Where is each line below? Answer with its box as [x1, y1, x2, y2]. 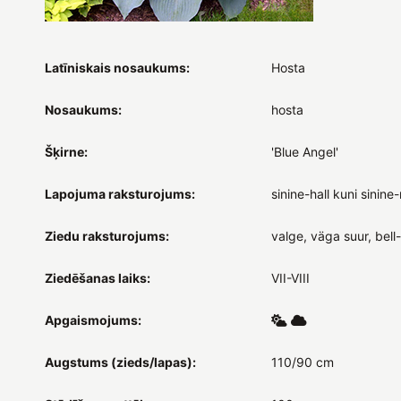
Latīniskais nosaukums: [45, 59, 190, 75]
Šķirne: [45, 143, 88, 159]
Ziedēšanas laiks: [45, 269, 150, 286]
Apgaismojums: [45, 311, 141, 328]
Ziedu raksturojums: [45, 227, 169, 243]
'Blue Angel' [270, 143, 338, 159]
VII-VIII [270, 269, 310, 286]
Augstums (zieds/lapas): [45, 354, 196, 370]
